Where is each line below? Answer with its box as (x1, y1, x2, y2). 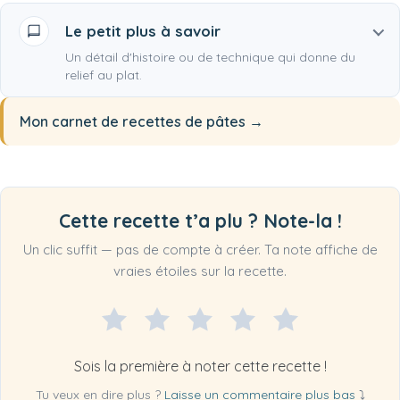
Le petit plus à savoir (65, 21, 221, 41)
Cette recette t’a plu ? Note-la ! (58, 209, 342, 233)
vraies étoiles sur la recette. (113, 262, 287, 280)
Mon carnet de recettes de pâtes (20, 112, 246, 131)
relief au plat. (65, 67, 142, 84)
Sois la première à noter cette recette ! (73, 357, 327, 376)
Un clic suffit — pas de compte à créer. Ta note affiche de (22, 241, 378, 259)
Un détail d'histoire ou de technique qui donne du (65, 49, 355, 66)
